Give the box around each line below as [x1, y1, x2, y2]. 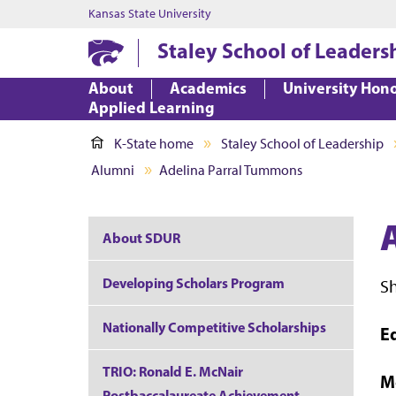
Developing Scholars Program [103, 273, 285, 292]
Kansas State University [88, 6, 211, 21]
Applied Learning [88, 97, 215, 118]
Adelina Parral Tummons [159, 162, 302, 179]
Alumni [91, 162, 134, 179]
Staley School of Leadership [221, 135, 384, 152]
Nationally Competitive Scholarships [103, 317, 326, 336]
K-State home [114, 135, 194, 152]
